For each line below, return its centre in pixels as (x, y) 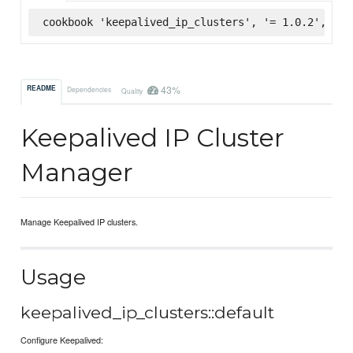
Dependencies (89, 89)
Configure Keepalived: (62, 339)
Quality (132, 90)
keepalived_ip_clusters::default (148, 313)
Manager (77, 173)
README (42, 89)
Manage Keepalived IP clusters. (80, 222)
